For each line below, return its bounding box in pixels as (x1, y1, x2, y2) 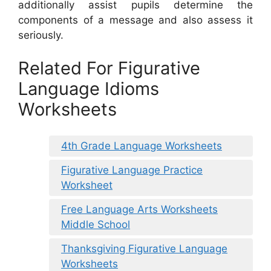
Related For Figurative (18, 57, 200, 79)
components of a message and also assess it (18, 13, 253, 26)
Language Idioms (18, 78, 159, 100)
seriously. (18, 28, 64, 41)
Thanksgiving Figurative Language (61, 242, 227, 255)
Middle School (61, 218, 130, 230)
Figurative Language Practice (61, 163, 203, 176)
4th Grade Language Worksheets (61, 139, 222, 152)
